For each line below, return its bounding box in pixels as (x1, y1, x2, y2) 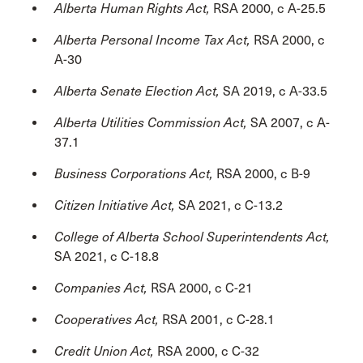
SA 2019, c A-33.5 (223, 83, 327, 99)
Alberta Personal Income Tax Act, (54, 32, 254, 48)
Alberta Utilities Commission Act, (54, 114, 250, 130)
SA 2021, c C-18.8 (54, 248, 159, 264)
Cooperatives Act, (54, 311, 159, 327)
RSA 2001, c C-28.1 (159, 311, 275, 327)
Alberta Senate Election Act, (54, 83, 223, 99)
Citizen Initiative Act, (54, 197, 178, 213)
